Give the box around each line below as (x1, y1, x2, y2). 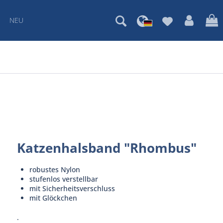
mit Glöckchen (29, 193, 77, 203)
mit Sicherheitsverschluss (29, 184, 115, 193)
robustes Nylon (29, 165, 80, 174)
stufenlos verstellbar (29, 174, 98, 184)
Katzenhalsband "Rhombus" (16, 139, 197, 157)
